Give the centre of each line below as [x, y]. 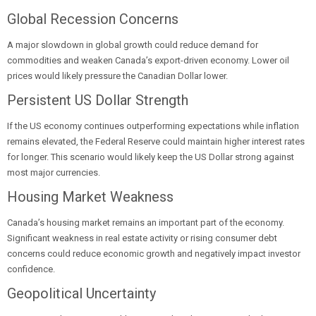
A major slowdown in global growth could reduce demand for [133, 45]
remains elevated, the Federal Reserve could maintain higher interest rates [156, 141]
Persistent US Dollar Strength [98, 100]
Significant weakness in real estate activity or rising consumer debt [142, 238]
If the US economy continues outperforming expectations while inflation [153, 126]
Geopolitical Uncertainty [81, 293]
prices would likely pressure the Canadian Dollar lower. [117, 76]
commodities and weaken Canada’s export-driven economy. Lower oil [148, 60]
